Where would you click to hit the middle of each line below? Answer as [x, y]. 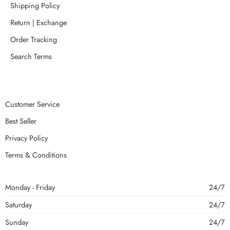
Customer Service [32, 104]
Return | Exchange [39, 22]
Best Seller [21, 121]
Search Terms [31, 56]
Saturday [18, 205]
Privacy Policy [26, 138]
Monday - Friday [30, 187]
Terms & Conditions [36, 155]
